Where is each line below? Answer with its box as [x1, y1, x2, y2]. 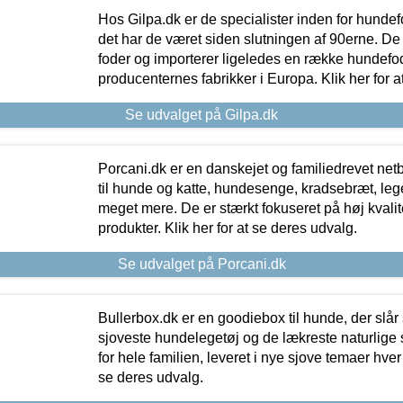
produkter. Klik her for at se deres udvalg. [97, 219, 357, 236]
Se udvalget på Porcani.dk [117, 255, 286, 272]
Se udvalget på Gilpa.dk [125, 106, 278, 122]
